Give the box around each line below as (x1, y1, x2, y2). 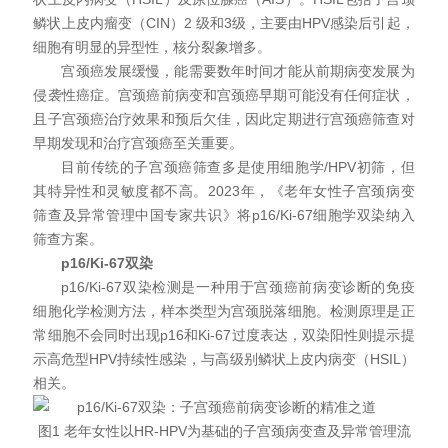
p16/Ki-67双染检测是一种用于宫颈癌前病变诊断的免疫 (61, 279, 415, 295)
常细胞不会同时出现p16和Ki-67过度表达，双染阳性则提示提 (33, 327, 415, 343)
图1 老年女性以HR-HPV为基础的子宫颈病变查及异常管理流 (37, 423, 411, 439)
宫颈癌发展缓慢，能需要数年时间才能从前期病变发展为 (61, 63, 415, 79)
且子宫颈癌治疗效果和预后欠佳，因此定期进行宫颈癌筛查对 (33, 111, 415, 127)
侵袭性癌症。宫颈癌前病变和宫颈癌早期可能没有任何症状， (33, 87, 415, 103)
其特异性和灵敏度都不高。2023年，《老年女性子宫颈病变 (33, 183, 415, 199)
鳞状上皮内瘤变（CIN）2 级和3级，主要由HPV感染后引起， (33, 15, 415, 31)
